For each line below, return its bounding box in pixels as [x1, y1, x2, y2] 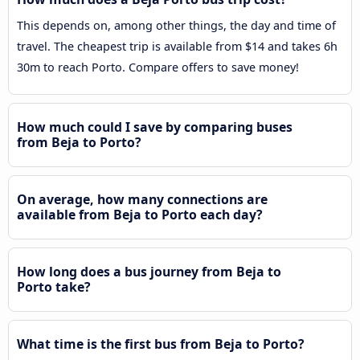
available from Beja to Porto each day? [17, 205, 263, 223]
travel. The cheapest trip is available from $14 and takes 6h [17, 38, 337, 54]
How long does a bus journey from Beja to [17, 262, 281, 280]
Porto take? [17, 277, 91, 296]
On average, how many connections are [17, 190, 268, 208]
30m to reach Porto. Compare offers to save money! [17, 59, 299, 75]
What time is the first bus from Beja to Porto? [17, 334, 305, 353]
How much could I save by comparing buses [17, 117, 292, 136]
